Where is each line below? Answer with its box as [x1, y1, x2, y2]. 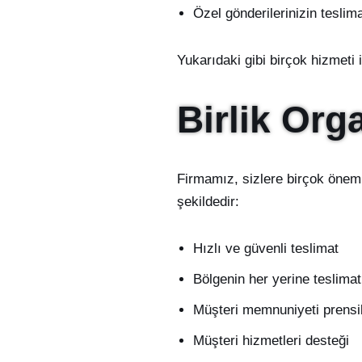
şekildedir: [176, 194, 239, 210]
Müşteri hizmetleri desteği [192, 333, 349, 349]
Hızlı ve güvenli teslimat [192, 241, 339, 257]
